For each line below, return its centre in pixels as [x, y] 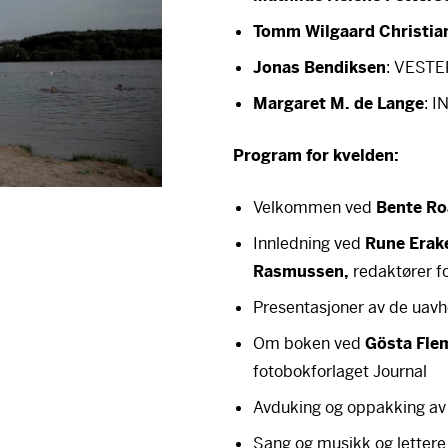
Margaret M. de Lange [339, 103]
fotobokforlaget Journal [340, 371]
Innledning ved [307, 243]
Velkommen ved [315, 207]
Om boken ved [309, 343]
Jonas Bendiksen [320, 67]
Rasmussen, [301, 271]
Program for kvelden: [316, 155]
